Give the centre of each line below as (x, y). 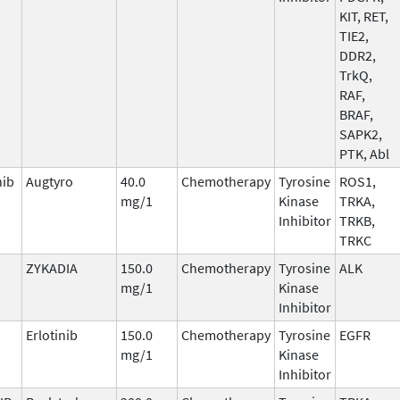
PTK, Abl (364, 153)
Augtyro (50, 181)
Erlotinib (52, 334)
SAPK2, (361, 133)
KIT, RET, (364, 16)
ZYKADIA (52, 267)
